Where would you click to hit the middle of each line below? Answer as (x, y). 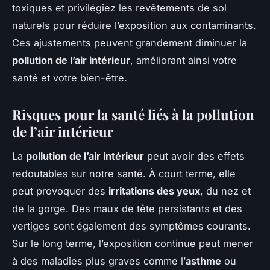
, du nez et (225, 191)
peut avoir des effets (194, 156)
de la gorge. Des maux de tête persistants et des (127, 208)
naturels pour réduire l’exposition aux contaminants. (134, 25)
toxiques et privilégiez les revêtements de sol (119, 8)
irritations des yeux (154, 191)
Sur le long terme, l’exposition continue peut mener (133, 243)
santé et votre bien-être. (70, 77)
